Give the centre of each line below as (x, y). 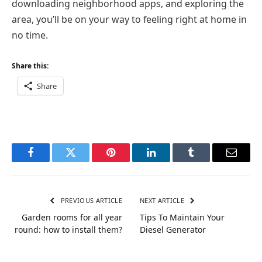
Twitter (85, 161)
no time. (30, 35)
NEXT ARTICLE (163, 201)
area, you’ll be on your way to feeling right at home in (129, 19)
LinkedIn (169, 161)
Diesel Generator (173, 230)
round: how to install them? (68, 230)
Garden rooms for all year (72, 218)
